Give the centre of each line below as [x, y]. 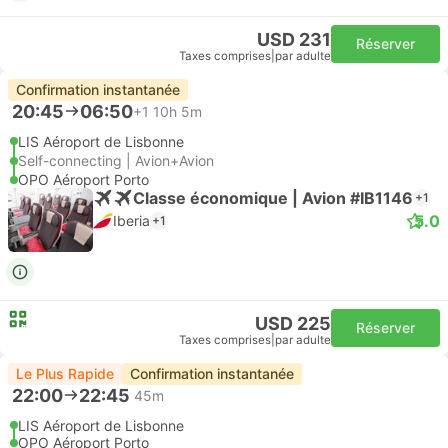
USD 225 [293, 323]
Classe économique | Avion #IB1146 [273, 197]
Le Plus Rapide [65, 373]
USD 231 [294, 39]
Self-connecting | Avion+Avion [116, 160]
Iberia [131, 220]
